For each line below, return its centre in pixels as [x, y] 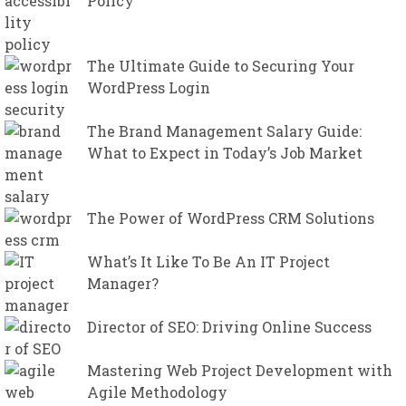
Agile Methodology [157, 392]
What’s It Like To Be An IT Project [208, 262]
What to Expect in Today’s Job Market [225, 153]
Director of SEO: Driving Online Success [229, 327]
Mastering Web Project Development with [240, 371]
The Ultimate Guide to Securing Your [221, 66]
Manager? [123, 284]
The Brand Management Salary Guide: [224, 131]
